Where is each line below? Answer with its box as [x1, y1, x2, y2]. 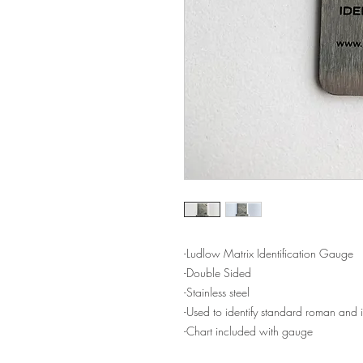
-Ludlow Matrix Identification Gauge [184, 245, 353, 261]
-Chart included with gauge [184, 322, 313, 339]
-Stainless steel [184, 284, 250, 300]
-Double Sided [184, 264, 251, 280]
